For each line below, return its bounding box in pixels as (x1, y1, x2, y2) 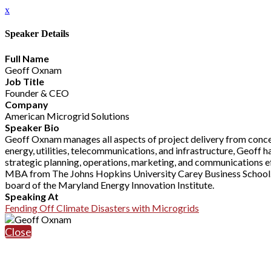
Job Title (5, 75, 44, 87)
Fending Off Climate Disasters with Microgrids (5, 201, 199, 214)
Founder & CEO (5, 87, 69, 99)
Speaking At (5, 190, 59, 202)
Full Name (5, 52, 49, 64)
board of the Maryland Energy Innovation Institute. (5, 178, 214, 191)
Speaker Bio (5, 121, 59, 133)
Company (5, 98, 48, 110)
